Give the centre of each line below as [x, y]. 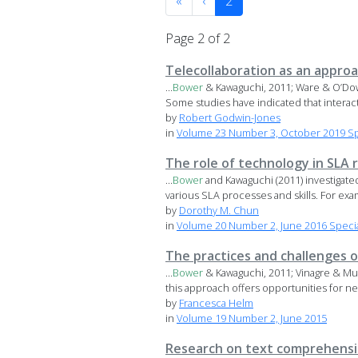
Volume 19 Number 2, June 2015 [252, 318]
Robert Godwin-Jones [230, 118]
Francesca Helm [216, 303]
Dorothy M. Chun [219, 211]
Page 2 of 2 [198, 39]
